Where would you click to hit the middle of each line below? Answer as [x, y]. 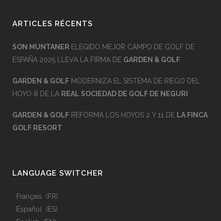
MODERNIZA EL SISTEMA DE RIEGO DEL [134, 81]
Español [29, 209]
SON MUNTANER [42, 47]
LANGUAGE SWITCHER [58, 173]
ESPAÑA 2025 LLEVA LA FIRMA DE [68, 60]
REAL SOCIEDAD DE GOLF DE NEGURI [125, 94]
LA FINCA [192, 115]
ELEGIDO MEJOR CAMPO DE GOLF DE [133, 47]
